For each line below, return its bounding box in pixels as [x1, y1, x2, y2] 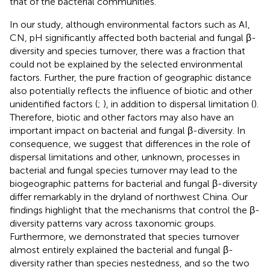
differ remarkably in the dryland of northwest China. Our [10, 190, 248, 202]
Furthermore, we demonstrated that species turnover [10, 230, 239, 242]
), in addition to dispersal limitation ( [103, 98, 254, 110]
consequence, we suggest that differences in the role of [10, 137, 250, 149]
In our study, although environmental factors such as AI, [10, 18, 250, 30]
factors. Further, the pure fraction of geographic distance [10, 71, 251, 83]
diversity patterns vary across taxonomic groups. [10, 217, 216, 229]
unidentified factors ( [10, 98, 98, 110]
